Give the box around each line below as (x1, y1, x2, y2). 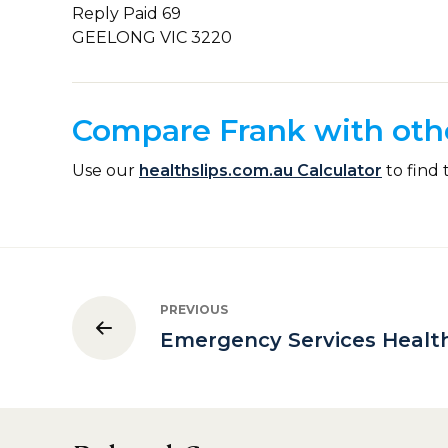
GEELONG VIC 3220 (72, 28, 232, 47)
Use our (72, 161, 139, 180)
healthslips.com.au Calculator (139, 161, 382, 180)
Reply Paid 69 (72, 4, 181, 23)
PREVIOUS (160, 302, 228, 317)
